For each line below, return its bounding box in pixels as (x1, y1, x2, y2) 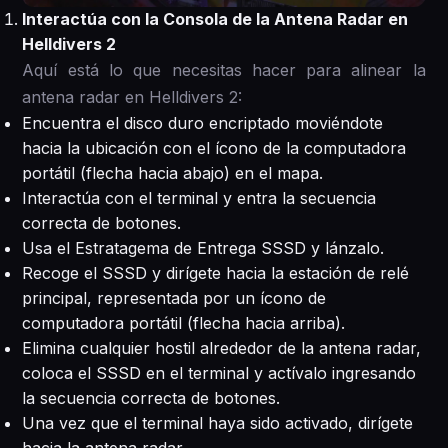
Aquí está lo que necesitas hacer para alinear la (22, 59, 426, 80)
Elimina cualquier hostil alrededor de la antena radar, (22, 337, 422, 358)
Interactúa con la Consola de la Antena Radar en (22, 8, 409, 29)
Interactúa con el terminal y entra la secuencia (22, 187, 377, 208)
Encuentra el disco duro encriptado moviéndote (22, 112, 384, 133)
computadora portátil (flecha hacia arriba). (22, 312, 346, 333)
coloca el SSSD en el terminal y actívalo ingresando (22, 362, 417, 383)
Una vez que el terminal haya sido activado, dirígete (22, 412, 414, 433)
